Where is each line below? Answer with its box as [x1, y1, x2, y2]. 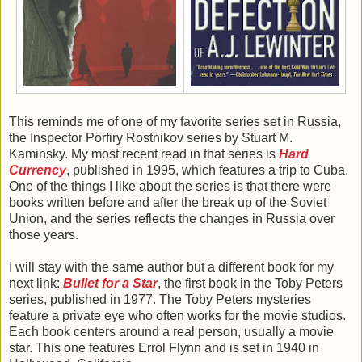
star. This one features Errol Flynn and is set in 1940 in [9, 340, 319, 355]
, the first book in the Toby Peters [158, 276, 343, 290]
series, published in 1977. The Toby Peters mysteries [9, 292, 311, 306]
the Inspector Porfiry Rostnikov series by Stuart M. [9, 130, 293, 145]
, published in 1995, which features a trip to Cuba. [66, 162, 348, 177]
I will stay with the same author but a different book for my [9, 259, 334, 274]
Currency [9, 162, 66, 177]
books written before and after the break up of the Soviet [9, 195, 326, 209]
